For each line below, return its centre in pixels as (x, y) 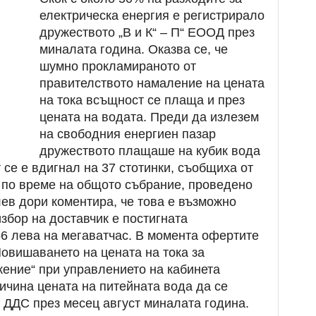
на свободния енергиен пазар (127, 134)
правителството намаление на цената (152, 83)
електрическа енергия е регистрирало (152, 16)
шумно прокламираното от (117, 66)
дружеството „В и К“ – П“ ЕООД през (147, 32)
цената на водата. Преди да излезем (149, 117)
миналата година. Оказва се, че (133, 49)
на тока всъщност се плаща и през (142, 100)
